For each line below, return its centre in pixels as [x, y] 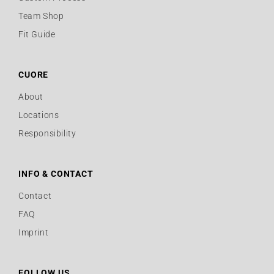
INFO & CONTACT [56, 173]
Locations [39, 115]
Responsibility [47, 133]
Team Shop [41, 16]
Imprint [34, 232]
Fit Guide [37, 34]
